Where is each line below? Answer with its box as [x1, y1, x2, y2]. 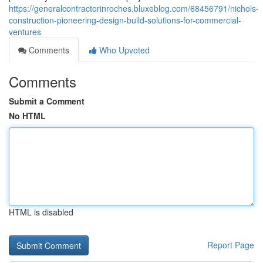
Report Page [207, 239, 254, 251]
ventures [9, 26, 41, 38]
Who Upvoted [97, 44, 150, 56]
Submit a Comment [9, 95, 85, 107]
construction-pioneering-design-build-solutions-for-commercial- [9, 14, 241, 26]
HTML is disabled [9, 206, 73, 218]
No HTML [9, 110, 46, 122]
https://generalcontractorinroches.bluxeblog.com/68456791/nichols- [9, 2, 259, 14]
